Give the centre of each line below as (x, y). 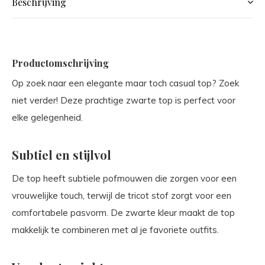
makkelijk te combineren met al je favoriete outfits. (115, 230)
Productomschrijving (60, 63)
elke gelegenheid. (47, 117)
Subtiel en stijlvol (62, 155)
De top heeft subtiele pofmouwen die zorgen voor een (124, 178)
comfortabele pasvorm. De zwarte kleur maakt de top (123, 213)
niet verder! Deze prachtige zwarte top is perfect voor (124, 100)
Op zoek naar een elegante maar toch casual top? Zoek (125, 83)
